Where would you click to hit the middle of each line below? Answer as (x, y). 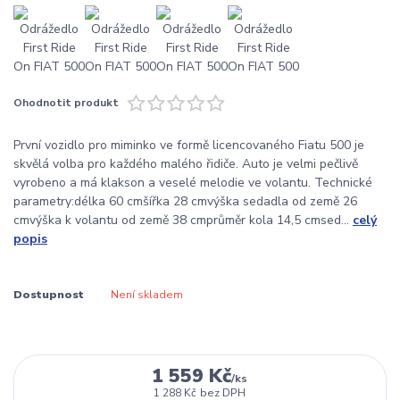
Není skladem (146, 295)
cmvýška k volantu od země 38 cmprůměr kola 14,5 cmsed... (183, 220)
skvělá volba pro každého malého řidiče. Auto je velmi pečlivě (186, 163)
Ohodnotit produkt (66, 103)
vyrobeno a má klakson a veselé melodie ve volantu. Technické (193, 182)
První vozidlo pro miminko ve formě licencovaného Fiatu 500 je (189, 145)
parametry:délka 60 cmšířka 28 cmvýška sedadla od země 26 (185, 201)
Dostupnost (49, 295)
